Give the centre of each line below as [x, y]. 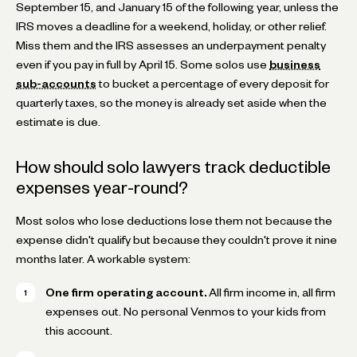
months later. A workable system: [103, 259]
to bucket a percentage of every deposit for [213, 83]
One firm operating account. [126, 292]
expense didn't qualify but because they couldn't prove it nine [177, 239]
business [295, 64]
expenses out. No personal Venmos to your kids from [186, 311]
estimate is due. [58, 122]
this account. [79, 330]
